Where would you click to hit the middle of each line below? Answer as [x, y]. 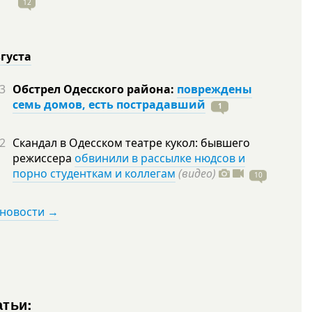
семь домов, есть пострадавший [109, 104]
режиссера [44, 158]
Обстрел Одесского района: [95, 89]
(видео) [197, 173]
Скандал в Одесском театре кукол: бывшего [131, 143]
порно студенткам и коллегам [94, 173]
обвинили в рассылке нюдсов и [160, 158]
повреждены [214, 89]
